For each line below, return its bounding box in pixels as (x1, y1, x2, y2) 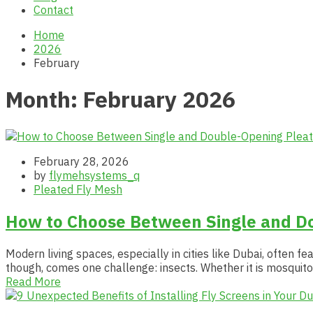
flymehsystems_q (49, 168, 140, 182)
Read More (6, 274, 61, 289)
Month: (6, 85, 83, 115)
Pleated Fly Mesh (34, 182, 122, 196)
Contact (34, 3, 73, 17)
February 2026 (83, 85, 235, 115)
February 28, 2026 (34, 154, 129, 168)
